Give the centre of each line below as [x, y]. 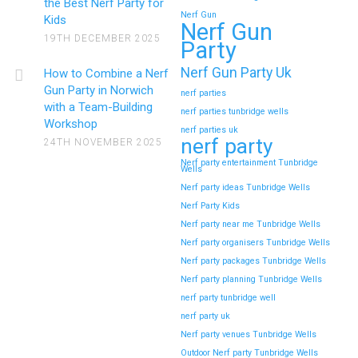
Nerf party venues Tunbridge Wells [248, 334]
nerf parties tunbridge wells [234, 111]
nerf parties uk [209, 129]
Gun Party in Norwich [99, 90]
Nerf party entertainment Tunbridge [249, 162]
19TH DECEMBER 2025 [103, 38]
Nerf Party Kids [210, 205]
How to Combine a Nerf [107, 73]
